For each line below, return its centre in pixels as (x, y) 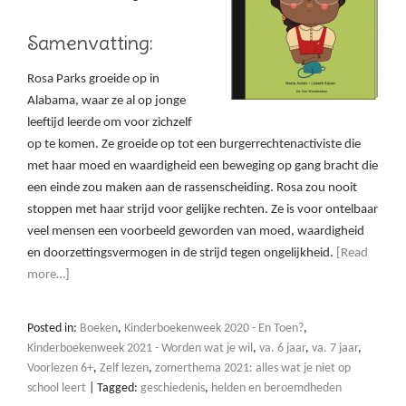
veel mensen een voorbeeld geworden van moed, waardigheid (196, 232)
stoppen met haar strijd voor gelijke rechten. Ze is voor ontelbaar (203, 210)
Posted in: (53, 329)
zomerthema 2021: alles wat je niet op (253, 369)
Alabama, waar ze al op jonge (106, 101)
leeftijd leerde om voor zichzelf (110, 123)
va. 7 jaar (335, 349)
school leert (57, 389)
